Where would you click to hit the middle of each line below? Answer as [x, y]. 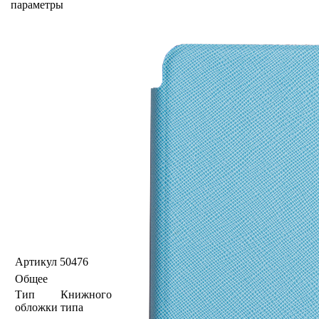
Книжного [86, 294]
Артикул [36, 261]
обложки [36, 307]
